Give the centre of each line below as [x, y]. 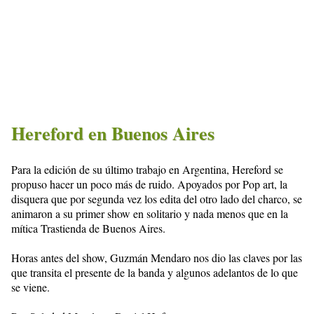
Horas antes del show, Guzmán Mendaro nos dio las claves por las [157, 257]
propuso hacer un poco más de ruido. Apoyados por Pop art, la [149, 184]
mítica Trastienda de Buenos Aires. [88, 228]
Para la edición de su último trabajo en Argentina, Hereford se [147, 169]
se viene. [30, 287]
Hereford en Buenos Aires [113, 134]
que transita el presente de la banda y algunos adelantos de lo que [155, 272]
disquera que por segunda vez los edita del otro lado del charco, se [157, 198]
